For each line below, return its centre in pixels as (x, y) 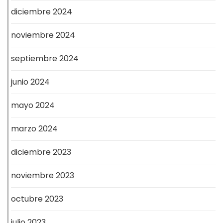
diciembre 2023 (41, 152)
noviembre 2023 (43, 175)
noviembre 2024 (43, 35)
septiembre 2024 (45, 58)
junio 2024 (30, 82)
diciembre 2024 (42, 11)
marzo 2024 (34, 128)
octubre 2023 (37, 199)
